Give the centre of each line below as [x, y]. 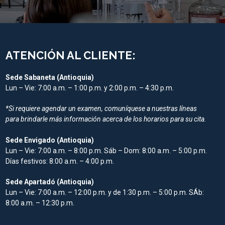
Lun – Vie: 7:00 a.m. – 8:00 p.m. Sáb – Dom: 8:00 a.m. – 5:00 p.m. [106, 151]
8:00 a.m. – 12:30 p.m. [40, 203]
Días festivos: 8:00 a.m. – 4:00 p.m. [60, 161]
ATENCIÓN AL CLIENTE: [71, 55]
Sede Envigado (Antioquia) [50, 140]
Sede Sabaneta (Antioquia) [50, 78]
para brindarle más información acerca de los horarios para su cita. [106, 119]
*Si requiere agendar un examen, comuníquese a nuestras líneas [101, 109]
